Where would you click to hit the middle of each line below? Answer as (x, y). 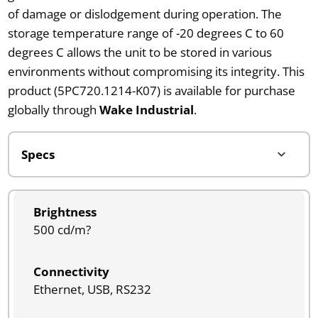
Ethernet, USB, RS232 (92, 289)
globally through (53, 109)
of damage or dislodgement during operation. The (144, 13)
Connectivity (71, 271)
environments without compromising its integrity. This (156, 71)
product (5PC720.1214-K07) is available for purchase (151, 90)
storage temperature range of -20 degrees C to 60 (146, 33)
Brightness (65, 212)
